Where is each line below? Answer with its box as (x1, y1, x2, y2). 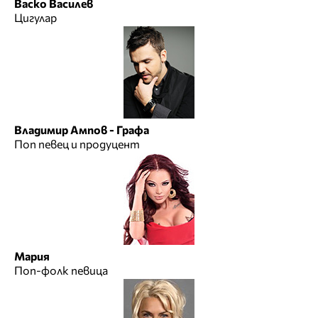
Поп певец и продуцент (14, 137, 140, 151)
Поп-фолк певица (14, 263, 108, 278)
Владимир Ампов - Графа (14, 123, 149, 137)
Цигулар (14, 11, 57, 25)
